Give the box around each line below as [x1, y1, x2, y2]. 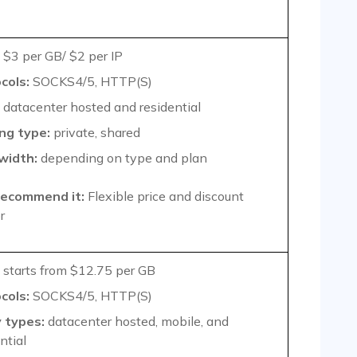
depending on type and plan [37, 150, 207, 167]
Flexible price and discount [88, 188, 244, 205]
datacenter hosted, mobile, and [48, 313, 229, 330]
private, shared [50, 124, 140, 141]
